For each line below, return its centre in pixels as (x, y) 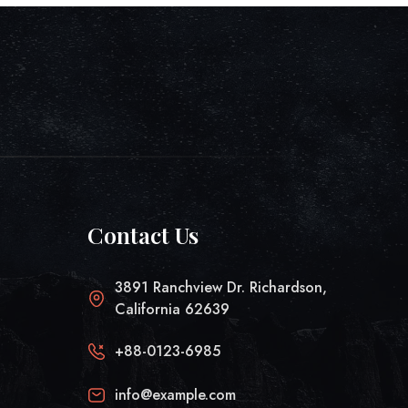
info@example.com (175, 395)
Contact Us (143, 235)
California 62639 (172, 309)
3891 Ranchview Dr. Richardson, (220, 287)
